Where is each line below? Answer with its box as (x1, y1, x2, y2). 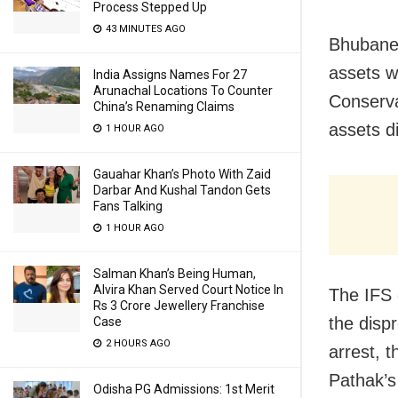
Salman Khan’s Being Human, (93, 267, 256, 281)
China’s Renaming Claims (93, 99, 235, 114)
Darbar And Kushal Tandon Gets (93, 183, 271, 197)
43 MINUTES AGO (103, 23, 186, 35)
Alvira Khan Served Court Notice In (93, 283, 283, 297)
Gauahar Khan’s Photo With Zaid (93, 167, 271, 181)
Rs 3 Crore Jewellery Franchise (93, 298, 265, 313)
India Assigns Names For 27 (93, 68, 247, 82)
